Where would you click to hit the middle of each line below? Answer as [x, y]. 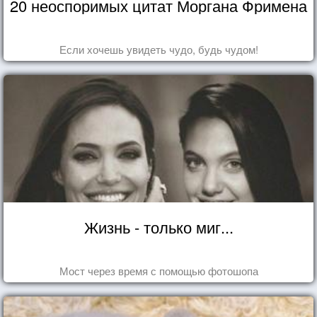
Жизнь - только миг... [158, 226]
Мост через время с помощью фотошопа [158, 270]
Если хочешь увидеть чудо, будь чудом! [158, 49]
